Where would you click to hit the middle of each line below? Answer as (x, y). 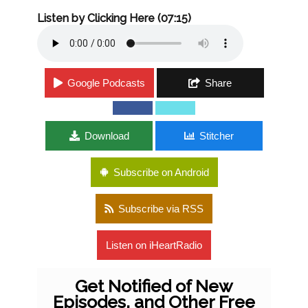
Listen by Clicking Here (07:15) (114, 18)
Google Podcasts (106, 82)
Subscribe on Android (161, 172)
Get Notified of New (154, 286)
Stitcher (217, 135)
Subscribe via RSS (161, 208)
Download (107, 135)
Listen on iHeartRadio (154, 245)
